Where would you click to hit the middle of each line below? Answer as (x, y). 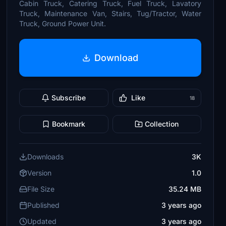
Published (44, 205)
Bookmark (69, 124)
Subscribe (69, 98)
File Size (41, 189)
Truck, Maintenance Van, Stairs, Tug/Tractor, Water (110, 13)
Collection (162, 124)
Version (40, 173)
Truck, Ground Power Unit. (63, 23)
